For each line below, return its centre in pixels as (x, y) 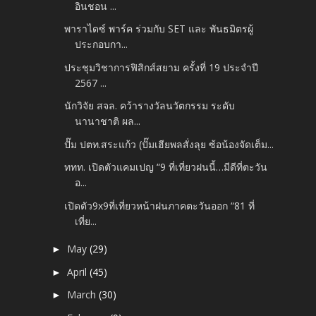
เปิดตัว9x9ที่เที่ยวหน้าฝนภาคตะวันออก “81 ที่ (160, 205)
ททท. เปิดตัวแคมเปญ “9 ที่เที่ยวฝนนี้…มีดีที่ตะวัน (166, 167)
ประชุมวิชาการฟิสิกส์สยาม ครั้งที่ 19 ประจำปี (162, 67)
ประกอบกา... (102, 44)
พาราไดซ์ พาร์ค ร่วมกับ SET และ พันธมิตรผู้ (159, 29)
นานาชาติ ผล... (108, 121)
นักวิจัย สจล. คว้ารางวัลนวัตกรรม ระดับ (150, 106)
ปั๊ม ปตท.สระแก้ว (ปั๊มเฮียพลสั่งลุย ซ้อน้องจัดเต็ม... (169, 144)
